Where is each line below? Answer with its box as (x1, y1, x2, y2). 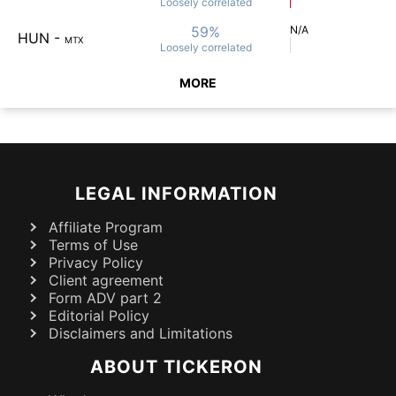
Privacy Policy (49, 253, 143, 271)
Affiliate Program (49, 217, 163, 236)
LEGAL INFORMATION (74, 182, 278, 204)
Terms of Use (49, 235, 138, 254)
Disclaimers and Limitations (49, 324, 232, 342)
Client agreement (49, 270, 164, 289)
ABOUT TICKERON (89, 355, 263, 377)
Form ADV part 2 (49, 288, 162, 307)
